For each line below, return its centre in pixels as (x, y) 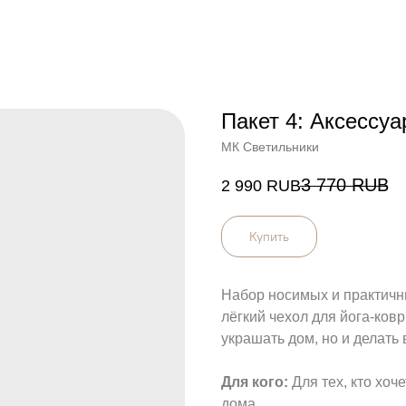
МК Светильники (270, 147)
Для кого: (256, 382)
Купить (269, 237)
